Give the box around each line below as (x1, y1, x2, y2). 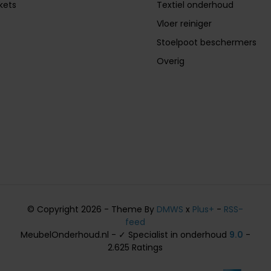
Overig (157, 54, 185, 67)
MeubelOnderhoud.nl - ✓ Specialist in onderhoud (20, 228, 229, 241)
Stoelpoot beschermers (157, 36, 257, 48)
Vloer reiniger (157, 17, 212, 30)
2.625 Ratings (108, 241, 163, 253)
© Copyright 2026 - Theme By (27, 203, 157, 215)
